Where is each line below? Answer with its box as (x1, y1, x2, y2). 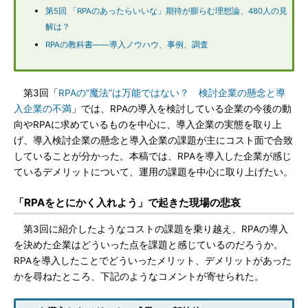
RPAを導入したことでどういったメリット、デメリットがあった (14, 255, 291, 266)
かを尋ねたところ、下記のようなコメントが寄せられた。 (14, 271, 264, 282)
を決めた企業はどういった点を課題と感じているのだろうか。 (14, 239, 283, 250)
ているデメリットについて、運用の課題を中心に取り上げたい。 (14, 166, 293, 177)
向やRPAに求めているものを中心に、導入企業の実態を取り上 (14, 119, 282, 130)
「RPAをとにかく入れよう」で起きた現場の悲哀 (14, 196, 241, 209)
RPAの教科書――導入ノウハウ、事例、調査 (45, 40, 208, 49)
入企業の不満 (14, 103, 71, 114)
